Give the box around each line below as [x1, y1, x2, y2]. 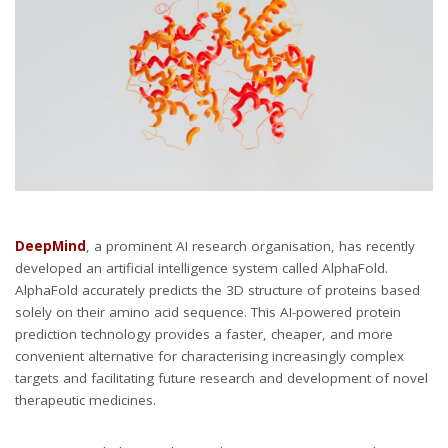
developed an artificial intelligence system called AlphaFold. [15, 259, 388, 278]
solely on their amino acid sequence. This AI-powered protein [15, 303, 401, 322]
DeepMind [15, 237, 86, 256]
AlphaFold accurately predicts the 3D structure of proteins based [15, 281, 420, 300]
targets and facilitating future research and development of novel [15, 369, 428, 388]
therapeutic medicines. [15, 391, 156, 410]
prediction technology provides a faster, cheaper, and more [15, 325, 393, 344]
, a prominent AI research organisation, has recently [86, 237, 415, 256]
